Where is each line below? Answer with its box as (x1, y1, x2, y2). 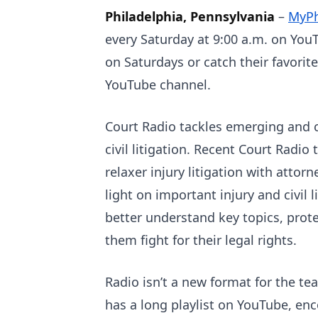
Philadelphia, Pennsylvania (105, 8, 275, 25)
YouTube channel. (105, 76, 211, 93)
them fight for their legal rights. (105, 231, 297, 248)
